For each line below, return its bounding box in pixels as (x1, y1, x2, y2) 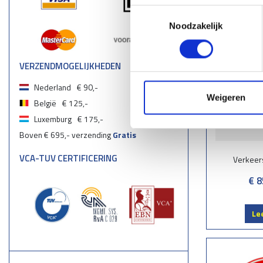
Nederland (34, 81, 72, 94)
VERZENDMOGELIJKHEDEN (19, 59, 122, 73)
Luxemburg (34, 113, 72, 126)
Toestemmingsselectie (130, 6, 217, 17)
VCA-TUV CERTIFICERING (19, 151, 118, 165)
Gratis (113, 129, 137, 141)
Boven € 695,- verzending (19, 129, 113, 141)
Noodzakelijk (169, 20, 223, 31)
